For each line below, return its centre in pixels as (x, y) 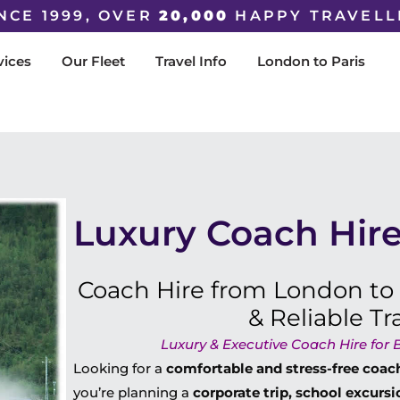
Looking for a (120, 368)
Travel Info (191, 61)
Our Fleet (93, 61)
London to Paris (311, 61)
